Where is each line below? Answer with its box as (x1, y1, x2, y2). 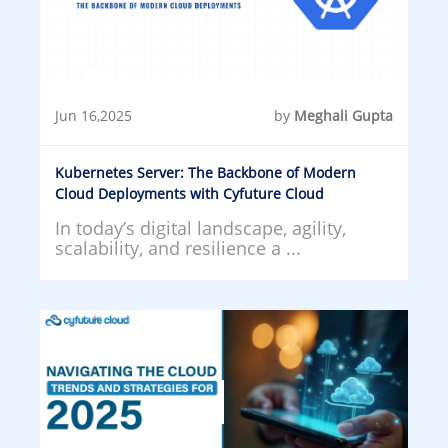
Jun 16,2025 (55, 105, 132, 125)
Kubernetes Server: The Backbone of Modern (55, 162, 356, 182)
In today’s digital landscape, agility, (55, 215, 346, 240)
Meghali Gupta (294, 105, 393, 125)
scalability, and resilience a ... (55, 235, 301, 260)
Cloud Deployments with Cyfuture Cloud (55, 183, 324, 203)
